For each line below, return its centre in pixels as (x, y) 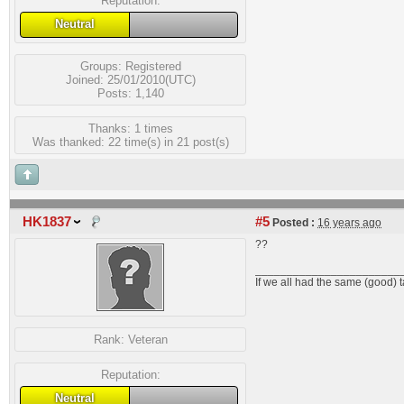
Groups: (102, 66)
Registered (153, 66)
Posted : (292, 223)
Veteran (147, 340)
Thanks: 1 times (130, 128)
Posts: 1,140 (130, 93)
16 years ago (349, 223)
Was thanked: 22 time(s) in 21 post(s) (130, 142)
